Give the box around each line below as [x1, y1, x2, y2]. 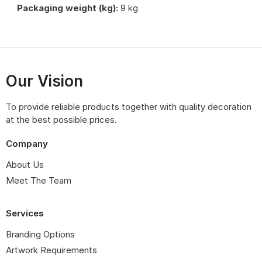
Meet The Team [6, 175, 71, 186]
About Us [6, 159, 44, 170]
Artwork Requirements [6, 244, 97, 256]
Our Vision [6, 72, 83, 90]
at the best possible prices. [6, 114, 117, 125]
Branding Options [6, 229, 75, 240]
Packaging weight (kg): [16, 2, 118, 14]
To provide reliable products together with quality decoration [6, 101, 251, 112]
